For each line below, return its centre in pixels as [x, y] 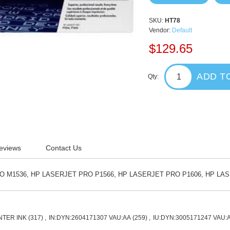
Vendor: [160, 30]
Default [182, 30]
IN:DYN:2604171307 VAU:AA [90, 218]
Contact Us [64, 148]
